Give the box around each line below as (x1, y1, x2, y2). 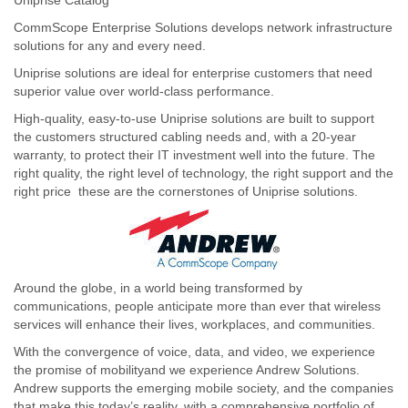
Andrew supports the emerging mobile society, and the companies (14, 380, 393, 395)
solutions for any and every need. (14, 37, 206, 53)
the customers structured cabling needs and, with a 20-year (14, 128, 356, 144)
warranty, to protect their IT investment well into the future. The (14, 147, 375, 162)
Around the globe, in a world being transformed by (14, 280, 302, 295)
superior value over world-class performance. (14, 83, 274, 98)
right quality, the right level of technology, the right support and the (14, 165, 393, 180)
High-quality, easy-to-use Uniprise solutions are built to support (14, 110, 374, 126)
